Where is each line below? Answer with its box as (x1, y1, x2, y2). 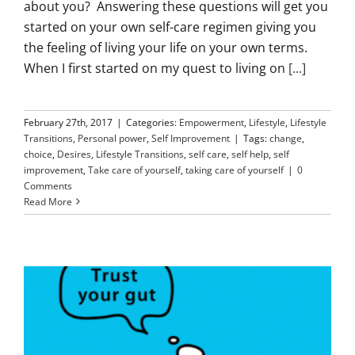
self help (231, 147, 269, 161)
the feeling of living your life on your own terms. (24, 38, 307, 56)
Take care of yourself (88, 162, 181, 177)
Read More (24, 194, 72, 208)
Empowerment (179, 115, 244, 129)
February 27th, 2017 (24, 115, 113, 129)
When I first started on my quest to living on (24, 59, 288, 77)
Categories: (126, 115, 179, 129)
